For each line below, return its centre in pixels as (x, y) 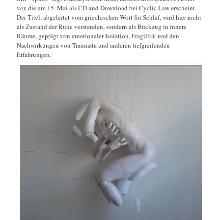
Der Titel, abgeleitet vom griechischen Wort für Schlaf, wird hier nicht (109, 17)
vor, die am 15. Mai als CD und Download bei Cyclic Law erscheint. (107, 8)
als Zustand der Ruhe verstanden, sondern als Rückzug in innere (102, 26)
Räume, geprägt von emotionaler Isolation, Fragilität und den (98, 36)
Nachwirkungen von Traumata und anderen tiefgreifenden (94, 45)
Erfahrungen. (34, 54)
